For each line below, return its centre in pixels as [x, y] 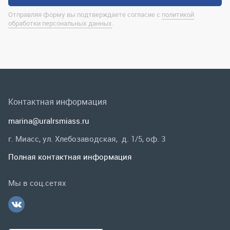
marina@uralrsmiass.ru [49, 25]
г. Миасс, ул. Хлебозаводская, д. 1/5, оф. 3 [87, 43]
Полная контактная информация [70, 61]
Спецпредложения [44, 198]
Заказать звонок [56, 144]
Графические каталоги [52, 218]
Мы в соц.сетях [37, 87]
